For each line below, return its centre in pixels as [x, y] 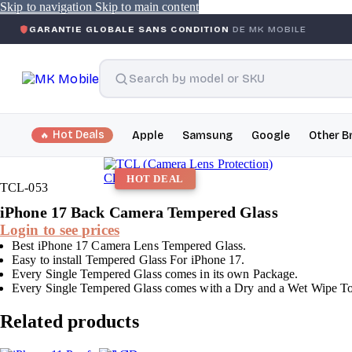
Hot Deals [79, 135]
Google [271, 135]
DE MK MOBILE [198, 29]
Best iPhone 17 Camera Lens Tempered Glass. [129, 246]
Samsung [207, 135]
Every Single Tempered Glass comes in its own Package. [155, 274]
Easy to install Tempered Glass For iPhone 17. [128, 260]
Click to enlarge [144, 178]
